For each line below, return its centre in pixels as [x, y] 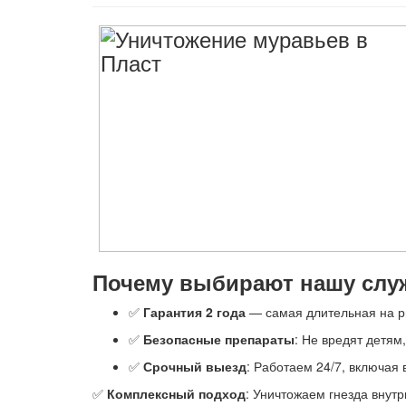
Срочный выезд [195, 366]
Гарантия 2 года [194, 312]
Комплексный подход [176, 393]
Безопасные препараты [219, 339]
